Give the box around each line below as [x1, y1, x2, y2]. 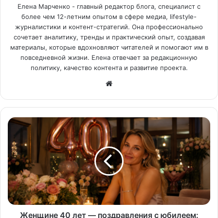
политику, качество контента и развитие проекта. [30, 64, 188, 72]
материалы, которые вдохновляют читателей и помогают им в [10, 43, 208, 52]
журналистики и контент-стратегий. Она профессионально [15, 23, 203, 31]
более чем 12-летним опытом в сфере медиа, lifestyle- [21, 13, 197, 21]
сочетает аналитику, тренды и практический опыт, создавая [13, 33, 205, 41]
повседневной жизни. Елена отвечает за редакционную [20, 54, 198, 62]
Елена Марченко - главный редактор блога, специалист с [18, 2, 200, 11]
